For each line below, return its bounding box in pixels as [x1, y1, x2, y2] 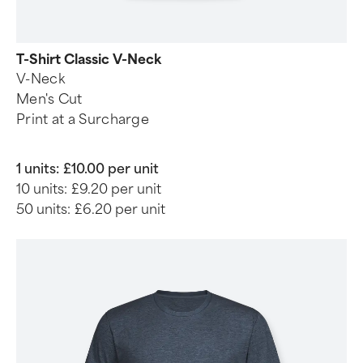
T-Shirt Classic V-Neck [16, 52, 161, 67]
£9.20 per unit [71, 181, 161, 197]
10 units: [16, 181, 67, 197]
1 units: [16, 161, 59, 177]
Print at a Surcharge [16, 112, 149, 127]
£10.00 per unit [63, 161, 159, 177]
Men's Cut [16, 92, 83, 107]
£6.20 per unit [75, 202, 165, 217]
